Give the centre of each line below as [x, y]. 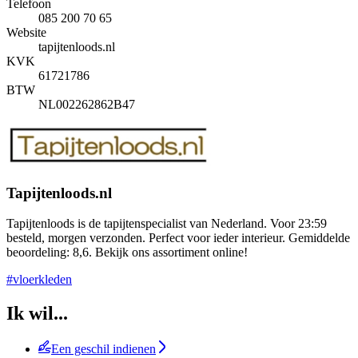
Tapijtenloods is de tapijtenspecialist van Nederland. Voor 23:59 [167, 224]
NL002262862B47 [87, 104]
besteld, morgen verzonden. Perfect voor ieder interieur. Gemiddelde [178, 238]
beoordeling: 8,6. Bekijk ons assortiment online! [127, 253]
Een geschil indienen [103, 349]
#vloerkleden [39, 280]
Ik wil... [37, 314]
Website [26, 32]
